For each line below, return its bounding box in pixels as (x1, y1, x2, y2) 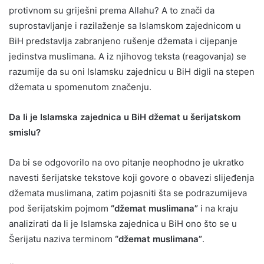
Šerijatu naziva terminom (9, 233, 115, 245)
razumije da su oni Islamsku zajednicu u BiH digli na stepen (9, 65, 255, 77)
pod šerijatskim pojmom (9, 202, 111, 214)
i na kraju (198, 202, 238, 214)
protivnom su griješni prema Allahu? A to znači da (9, 4, 214, 16)
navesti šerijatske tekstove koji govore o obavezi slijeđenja (9, 171, 254, 183)
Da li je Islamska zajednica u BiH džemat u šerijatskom (9, 111, 240, 123)
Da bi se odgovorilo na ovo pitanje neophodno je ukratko (9, 156, 244, 168)
